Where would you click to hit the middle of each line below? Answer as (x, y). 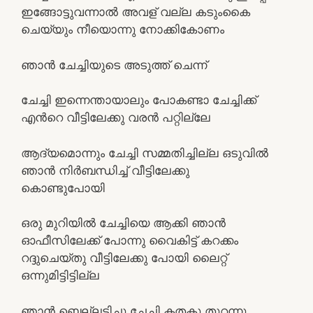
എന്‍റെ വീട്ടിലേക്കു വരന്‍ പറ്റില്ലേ (116, 117)
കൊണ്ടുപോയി (63, 188)
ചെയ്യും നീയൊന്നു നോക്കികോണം (123, 29)
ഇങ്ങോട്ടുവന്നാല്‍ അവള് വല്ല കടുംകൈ (136, 12)
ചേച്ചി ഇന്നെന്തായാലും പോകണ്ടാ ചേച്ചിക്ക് (139, 100)
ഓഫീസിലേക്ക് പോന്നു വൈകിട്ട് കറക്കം (130, 240)
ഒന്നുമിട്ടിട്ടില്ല (60, 275)
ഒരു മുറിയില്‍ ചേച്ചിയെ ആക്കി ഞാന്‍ (123, 223)
